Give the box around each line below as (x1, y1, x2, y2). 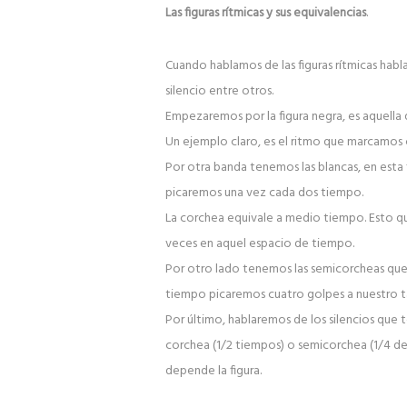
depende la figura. (164, 361, 262, 382)
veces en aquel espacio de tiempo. (164, 233, 354, 255)
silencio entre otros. (164, 81, 273, 103)
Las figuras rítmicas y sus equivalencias (164, 3, 366, 25)
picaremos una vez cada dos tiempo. (164, 183, 363, 204)
